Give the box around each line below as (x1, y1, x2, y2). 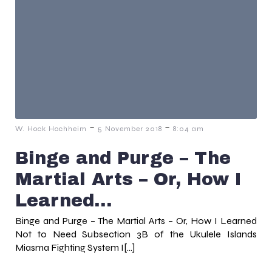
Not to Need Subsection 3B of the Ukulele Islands (15, 228, 257, 240)
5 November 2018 (98, 124, 162, 133)
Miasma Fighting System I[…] (15, 241, 135, 253)
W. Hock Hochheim (15, 124, 87, 133)
